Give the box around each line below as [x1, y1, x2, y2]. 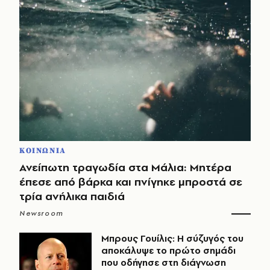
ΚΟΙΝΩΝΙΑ [19, 146, 66, 156]
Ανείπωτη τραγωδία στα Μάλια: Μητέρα [19, 160, 231, 175]
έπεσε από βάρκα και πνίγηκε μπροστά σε [19, 174, 242, 190]
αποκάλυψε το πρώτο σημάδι [101, 244, 236, 257]
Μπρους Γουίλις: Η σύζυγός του [101, 232, 243, 245]
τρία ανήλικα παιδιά [19, 189, 125, 204]
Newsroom [19, 209, 64, 219]
